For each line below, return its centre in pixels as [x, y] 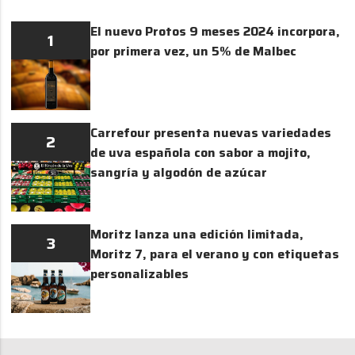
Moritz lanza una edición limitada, [197, 234]
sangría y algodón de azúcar [179, 172]
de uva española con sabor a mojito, [201, 152]
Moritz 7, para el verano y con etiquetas [215, 254]
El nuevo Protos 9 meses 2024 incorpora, [216, 31]
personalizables [140, 273]
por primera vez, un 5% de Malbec [194, 51]
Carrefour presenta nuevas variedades [211, 132]
